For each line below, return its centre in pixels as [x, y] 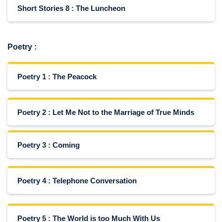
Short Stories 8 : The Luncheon [71, 8]
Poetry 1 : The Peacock [57, 77]
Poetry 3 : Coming [49, 145]
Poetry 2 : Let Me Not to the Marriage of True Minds [106, 112]
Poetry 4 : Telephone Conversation [77, 181]
